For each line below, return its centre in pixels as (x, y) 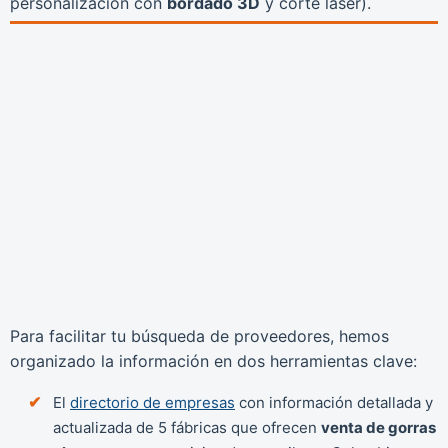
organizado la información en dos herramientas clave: (213, 361)
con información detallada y (334, 402)
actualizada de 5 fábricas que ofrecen (187, 427)
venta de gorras (378, 427)
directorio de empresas (152, 402)
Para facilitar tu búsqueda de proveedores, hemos (199, 336)
